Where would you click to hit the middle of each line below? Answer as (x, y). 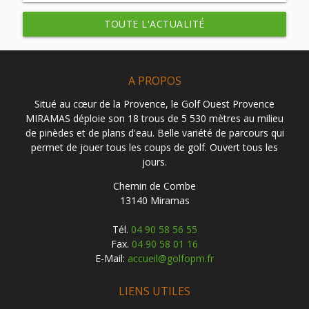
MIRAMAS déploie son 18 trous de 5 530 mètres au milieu (154, 118)
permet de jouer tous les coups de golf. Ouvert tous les (154, 147)
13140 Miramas (154, 200)
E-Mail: (111, 258)
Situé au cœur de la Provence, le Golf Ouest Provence (154, 103)
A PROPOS (154, 80)
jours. (154, 161)
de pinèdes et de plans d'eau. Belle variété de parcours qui (154, 132)
